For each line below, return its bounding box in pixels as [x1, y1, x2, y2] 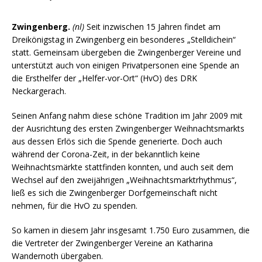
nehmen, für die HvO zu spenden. [12, 199, 137, 211]
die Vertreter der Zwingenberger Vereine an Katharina [12, 237, 213, 249]
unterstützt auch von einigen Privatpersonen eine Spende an [12, 59, 239, 71]
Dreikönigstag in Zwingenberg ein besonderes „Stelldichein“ [12, 33, 236, 45]
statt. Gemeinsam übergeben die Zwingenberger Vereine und [12, 46, 241, 58]
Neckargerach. [12, 85, 66, 96]
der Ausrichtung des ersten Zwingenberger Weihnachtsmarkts [12, 122, 244, 134]
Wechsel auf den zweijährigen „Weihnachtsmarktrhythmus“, [12, 174, 237, 185]
